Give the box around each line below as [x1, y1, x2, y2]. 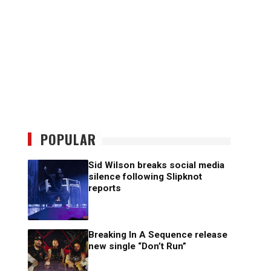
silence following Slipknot [88, 171, 202, 183]
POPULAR [41, 129, 96, 149]
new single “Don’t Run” [88, 241, 186, 252]
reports [88, 183, 121, 194]
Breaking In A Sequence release [88, 229, 227, 241]
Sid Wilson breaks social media [88, 160, 224, 171]
